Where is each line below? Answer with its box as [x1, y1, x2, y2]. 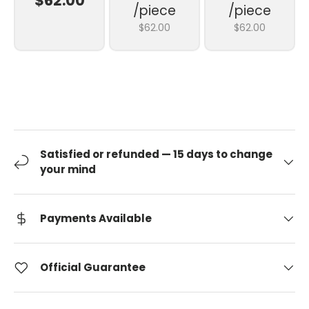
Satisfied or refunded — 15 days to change [40, 147, 272, 162]
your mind [40, 162, 96, 177]
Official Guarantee [40, 260, 146, 275]
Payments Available [40, 211, 152, 226]
